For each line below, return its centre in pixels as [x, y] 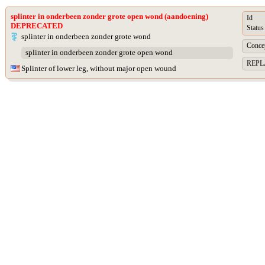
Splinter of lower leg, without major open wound [99, 68]
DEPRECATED [37, 26]
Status [255, 28]
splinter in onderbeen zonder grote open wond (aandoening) [109, 16]
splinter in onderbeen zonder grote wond [86, 36]
